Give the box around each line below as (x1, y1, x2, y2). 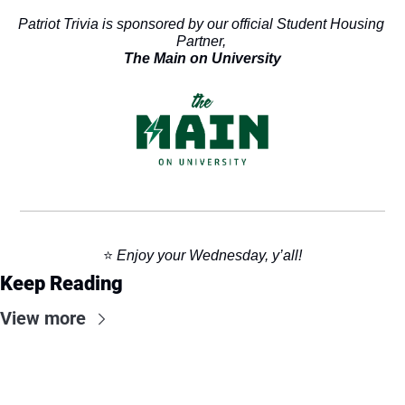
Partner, (175, 33, 230, 49)
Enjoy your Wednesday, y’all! (117, 248, 302, 264)
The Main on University (124, 50, 281, 66)
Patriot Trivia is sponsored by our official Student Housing (17, 15, 384, 32)
